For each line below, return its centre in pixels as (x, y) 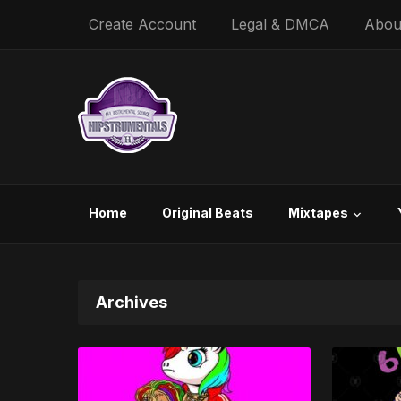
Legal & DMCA (280, 24)
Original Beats (208, 213)
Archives (132, 302)
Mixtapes (318, 213)
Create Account (142, 24)
